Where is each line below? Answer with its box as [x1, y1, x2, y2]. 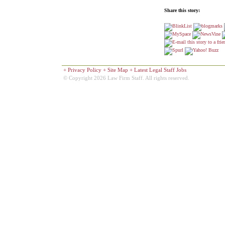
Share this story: [164, 8, 200, 13]
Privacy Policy [67, 67, 101, 73]
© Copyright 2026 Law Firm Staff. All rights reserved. [63, 75, 189, 81]
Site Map [107, 67, 128, 73]
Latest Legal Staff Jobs [134, 67, 186, 73]
